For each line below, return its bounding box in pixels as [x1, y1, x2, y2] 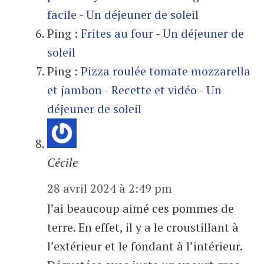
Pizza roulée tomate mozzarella [81, 63, 250, 79]
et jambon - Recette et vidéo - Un [47, 82, 222, 98]
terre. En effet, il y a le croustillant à [47, 219, 239, 235]
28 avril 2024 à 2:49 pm [47, 180, 172, 196]
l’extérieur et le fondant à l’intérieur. [47, 238, 242, 254]
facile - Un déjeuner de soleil [47, 6, 199, 22]
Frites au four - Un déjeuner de [81, 25, 244, 41]
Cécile [47, 154, 78, 170]
